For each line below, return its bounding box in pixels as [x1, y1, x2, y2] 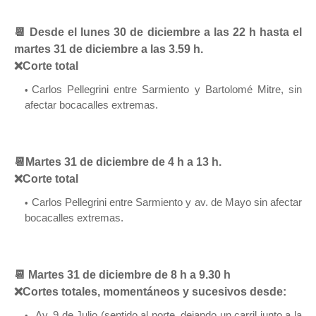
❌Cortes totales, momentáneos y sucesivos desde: [14, 285, 286, 298]
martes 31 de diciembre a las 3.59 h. [14, 42, 203, 55]
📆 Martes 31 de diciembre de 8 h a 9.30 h [14, 268, 231, 281]
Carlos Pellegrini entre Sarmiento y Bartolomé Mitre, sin [32, 83, 302, 95]
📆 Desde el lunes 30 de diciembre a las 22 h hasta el [14, 25, 302, 38]
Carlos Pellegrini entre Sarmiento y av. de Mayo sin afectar [32, 195, 302, 208]
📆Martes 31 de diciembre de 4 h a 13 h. [14, 155, 221, 168]
